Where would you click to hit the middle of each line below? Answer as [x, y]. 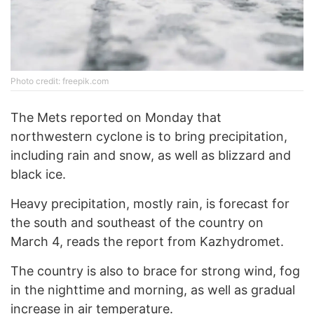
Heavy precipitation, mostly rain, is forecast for [150, 204]
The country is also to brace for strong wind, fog [155, 271]
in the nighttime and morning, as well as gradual [153, 290]
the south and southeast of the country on [137, 223]
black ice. [38, 175]
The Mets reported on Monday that [116, 118]
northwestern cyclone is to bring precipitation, [149, 137]
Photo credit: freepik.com [60, 81]
